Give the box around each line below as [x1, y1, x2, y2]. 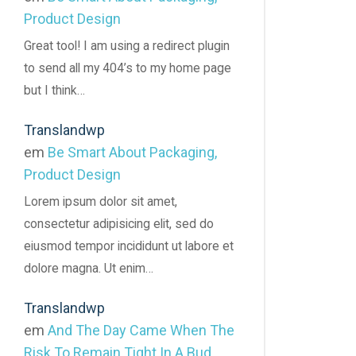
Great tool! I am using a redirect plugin [24, 38, 230, 54]
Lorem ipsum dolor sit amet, [24, 193, 177, 209]
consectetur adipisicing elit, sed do [24, 215, 214, 231]
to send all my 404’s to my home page [24, 60, 231, 76]
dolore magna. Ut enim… [24, 260, 153, 276]
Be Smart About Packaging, [48, 144, 217, 161]
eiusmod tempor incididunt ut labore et [24, 238, 234, 253]
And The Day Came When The [48, 321, 234, 339]
